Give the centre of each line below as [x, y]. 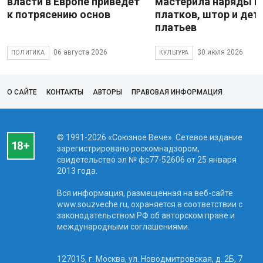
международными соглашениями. [123, 226]
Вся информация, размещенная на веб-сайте [145, 193]
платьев [176, 27]
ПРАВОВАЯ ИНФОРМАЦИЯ [177, 92]
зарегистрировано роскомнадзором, [128, 148]
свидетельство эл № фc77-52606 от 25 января [146, 159]
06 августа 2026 [80, 53]
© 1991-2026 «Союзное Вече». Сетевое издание [149, 137]
